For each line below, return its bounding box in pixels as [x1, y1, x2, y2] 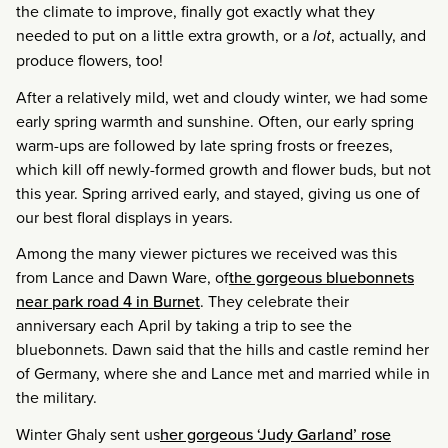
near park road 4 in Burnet [16, 290, 200, 313]
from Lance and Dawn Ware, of [16, 266, 229, 289]
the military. [16, 386, 97, 409]
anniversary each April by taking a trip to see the [16, 314, 352, 337]
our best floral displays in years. [16, 205, 233, 228]
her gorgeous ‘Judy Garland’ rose [160, 423, 391, 446]
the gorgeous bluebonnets [229, 266, 414, 289]
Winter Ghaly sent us [16, 423, 160, 446]
